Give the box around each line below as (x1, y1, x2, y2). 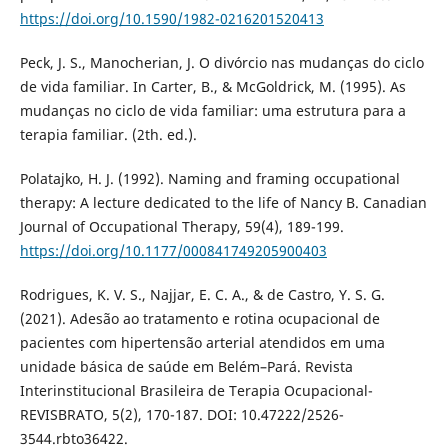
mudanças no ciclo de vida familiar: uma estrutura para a (19, 101, 406, 121)
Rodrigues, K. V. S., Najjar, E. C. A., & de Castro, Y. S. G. (19, 285, 385, 305)
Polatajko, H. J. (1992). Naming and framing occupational (19, 169, 400, 189)
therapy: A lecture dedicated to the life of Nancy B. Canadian (19, 193, 427, 213)
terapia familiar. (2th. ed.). (19, 125, 197, 145)
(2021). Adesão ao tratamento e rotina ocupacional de (19, 309, 380, 329)
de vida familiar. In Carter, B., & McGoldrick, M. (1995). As (19, 77, 406, 97)
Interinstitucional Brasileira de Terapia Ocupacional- (19, 381, 373, 401)
